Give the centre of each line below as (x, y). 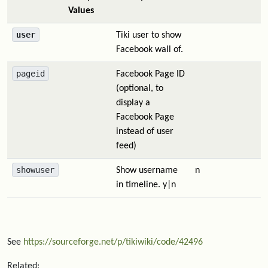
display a (133, 103)
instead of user (145, 132)
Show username (147, 170)
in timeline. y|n (146, 185)
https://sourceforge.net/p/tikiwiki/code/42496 (113, 242)
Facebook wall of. (150, 50)
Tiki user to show (149, 35)
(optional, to (140, 89)
